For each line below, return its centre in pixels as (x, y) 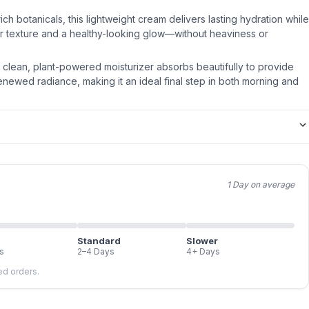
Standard (99, 241)
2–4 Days (96, 251)
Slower (202, 241)
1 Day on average (261, 185)
